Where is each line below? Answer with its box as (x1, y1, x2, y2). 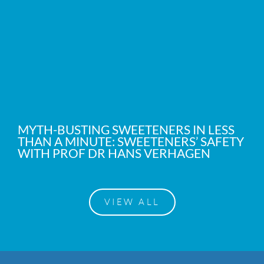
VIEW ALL (104, 196, 160, 207)
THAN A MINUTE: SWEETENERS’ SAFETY (18, 133, 244, 148)
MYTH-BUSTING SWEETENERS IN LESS (18, 121, 235, 137)
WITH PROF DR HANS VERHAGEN (18, 145, 210, 160)
